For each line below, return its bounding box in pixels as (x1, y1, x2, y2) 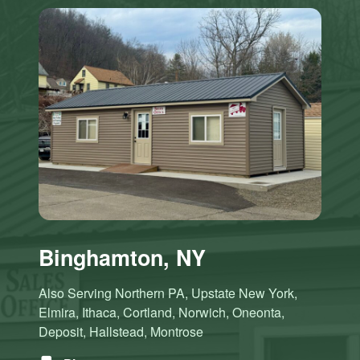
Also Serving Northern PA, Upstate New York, (39, 283, 297, 302)
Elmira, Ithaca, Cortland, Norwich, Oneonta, (39, 302, 284, 321)
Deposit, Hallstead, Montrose (39, 321, 203, 341)
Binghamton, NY (39, 241, 206, 272)
